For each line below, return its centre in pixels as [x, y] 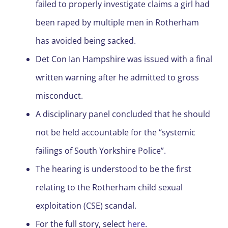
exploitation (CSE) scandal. [86, 206]
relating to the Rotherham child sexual [109, 188]
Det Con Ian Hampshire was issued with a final [124, 59]
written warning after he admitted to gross [117, 78]
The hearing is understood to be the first [113, 169]
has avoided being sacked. [87, 41]
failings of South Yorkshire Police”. [102, 151]
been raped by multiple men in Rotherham [117, 23]
